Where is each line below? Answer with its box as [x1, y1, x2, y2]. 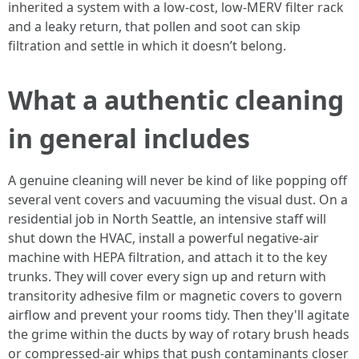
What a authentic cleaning [8, 83, 344, 117]
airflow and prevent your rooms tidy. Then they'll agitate [8, 306, 349, 324]
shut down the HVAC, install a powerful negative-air [8, 229, 319, 247]
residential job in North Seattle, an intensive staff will [8, 210, 326, 228]
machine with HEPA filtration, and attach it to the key [8, 248, 327, 266]
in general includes [8, 121, 250, 155]
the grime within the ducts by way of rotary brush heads [8, 325, 349, 343]
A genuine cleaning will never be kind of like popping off [8, 171, 347, 189]
